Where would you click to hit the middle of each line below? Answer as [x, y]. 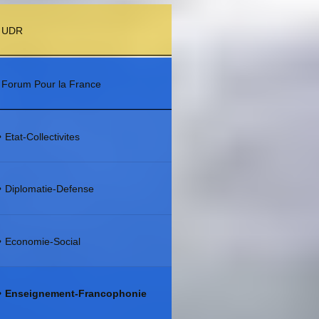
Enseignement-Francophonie [76, 294]
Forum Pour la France [52, 84]
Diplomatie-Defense [50, 189]
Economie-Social [43, 241]
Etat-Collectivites [43, 136]
